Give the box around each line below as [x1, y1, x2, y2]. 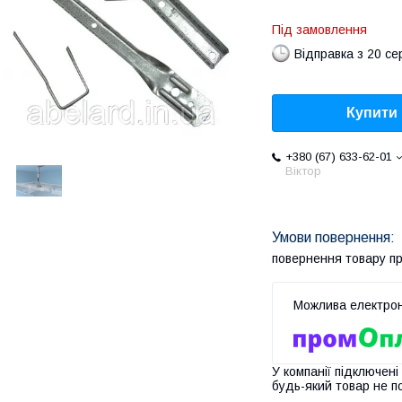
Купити [346, 105, 398, 121]
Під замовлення [272, 22, 367, 37]
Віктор [285, 164, 321, 179]
